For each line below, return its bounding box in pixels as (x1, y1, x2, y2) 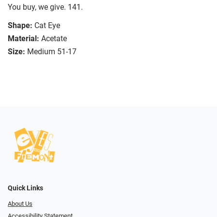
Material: (8, 34, 39, 44)
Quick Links (8, 184, 43, 193)
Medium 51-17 (27, 47, 77, 57)
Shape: (8, 21, 32, 31)
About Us (8, 200, 32, 208)
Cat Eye (34, 21, 60, 31)
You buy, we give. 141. (8, 2, 83, 12)
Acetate (41, 34, 67, 44)
